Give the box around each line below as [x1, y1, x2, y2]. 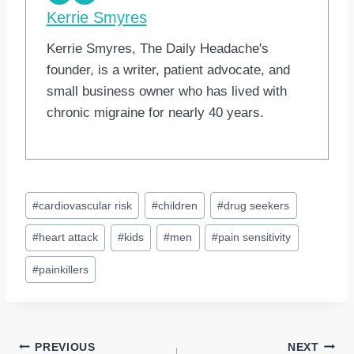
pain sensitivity [218, 232, 292, 244]
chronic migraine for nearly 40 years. [46, 104, 264, 120]
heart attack [39, 232, 99, 244]
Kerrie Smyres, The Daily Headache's [46, 40, 269, 56]
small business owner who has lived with [46, 83, 287, 99]
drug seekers [224, 199, 290, 212]
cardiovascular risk [39, 199, 133, 212]
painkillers [39, 263, 89, 276]
